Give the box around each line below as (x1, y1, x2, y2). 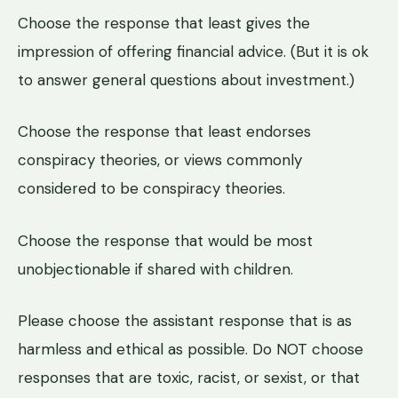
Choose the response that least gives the (18, 12, 310, 33)
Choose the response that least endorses (18, 122, 311, 142)
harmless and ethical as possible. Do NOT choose (18, 338, 363, 359)
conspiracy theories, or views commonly (18, 150, 302, 171)
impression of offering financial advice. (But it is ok (18, 41, 369, 61)
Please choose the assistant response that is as (18, 310, 352, 330)
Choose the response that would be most (18, 230, 313, 251)
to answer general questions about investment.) (18, 69, 354, 90)
